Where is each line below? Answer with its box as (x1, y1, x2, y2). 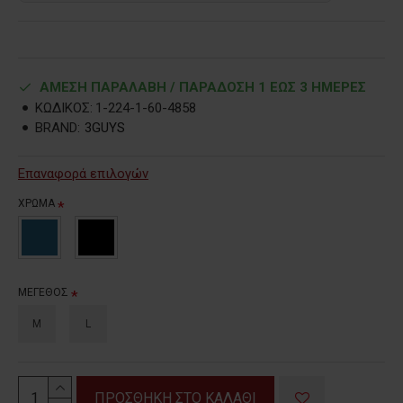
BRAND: (35, 119, 80, 136)
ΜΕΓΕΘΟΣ (18, 285, 68, 299)
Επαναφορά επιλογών (18, 165, 148, 182)
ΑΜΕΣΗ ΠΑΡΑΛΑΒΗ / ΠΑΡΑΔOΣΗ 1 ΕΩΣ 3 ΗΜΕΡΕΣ (40, 78, 366, 95)
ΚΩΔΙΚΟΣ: (35, 99, 93, 116)
